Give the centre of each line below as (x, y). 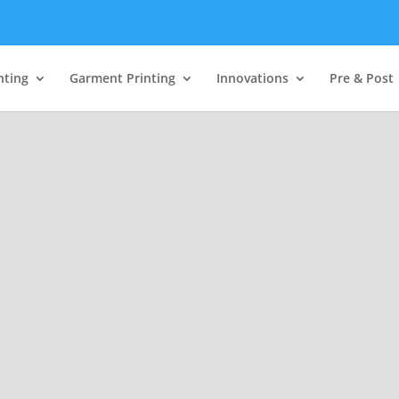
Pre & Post (362, 77)
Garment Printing (122, 77)
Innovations (252, 77)
